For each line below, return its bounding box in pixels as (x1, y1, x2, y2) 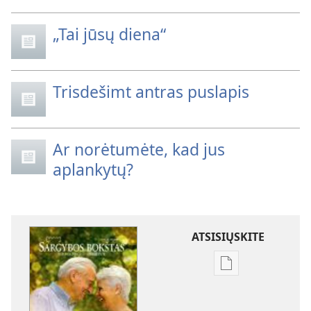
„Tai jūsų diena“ (53, 22, 166, 45)
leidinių (226, 280, 264, 296)
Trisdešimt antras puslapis (53, 80, 249, 103)
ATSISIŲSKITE (191, 228, 264, 244)
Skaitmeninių (226, 263, 294, 279)
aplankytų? (53, 158, 133, 180)
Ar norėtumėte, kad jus (53, 137, 225, 160)
